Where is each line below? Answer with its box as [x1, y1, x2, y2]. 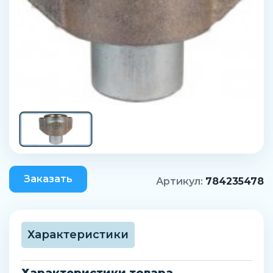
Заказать [24, 173, 73, 185]
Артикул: [156, 175, 205, 187]
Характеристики [27, 228, 129, 241]
